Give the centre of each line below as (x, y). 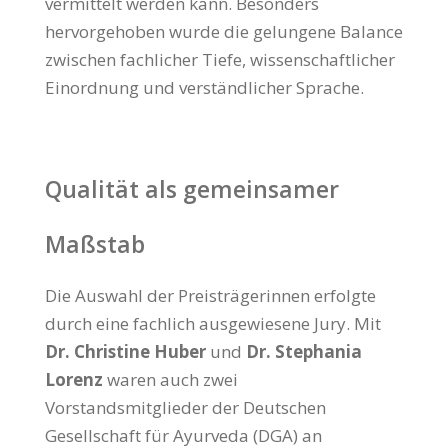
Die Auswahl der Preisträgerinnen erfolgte (210, 296)
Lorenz (73, 380)
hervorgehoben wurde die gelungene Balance (223, 32)
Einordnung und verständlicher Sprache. (204, 88)
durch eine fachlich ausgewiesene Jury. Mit (212, 324)
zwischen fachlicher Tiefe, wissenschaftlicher (219, 60)
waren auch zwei (170, 380)
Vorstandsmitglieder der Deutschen (185, 408)
